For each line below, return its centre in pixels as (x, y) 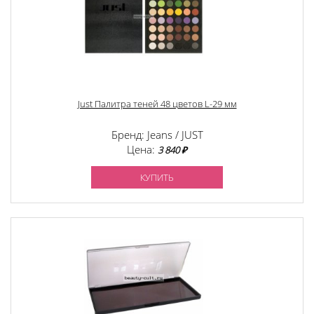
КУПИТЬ (157, 178)
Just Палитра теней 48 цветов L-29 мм (157, 104)
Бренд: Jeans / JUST (157, 135)
